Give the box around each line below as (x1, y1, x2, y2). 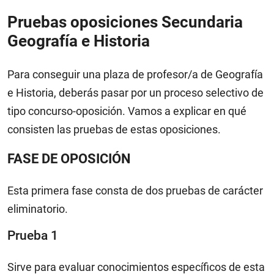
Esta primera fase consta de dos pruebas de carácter (7, 184, 263, 198)
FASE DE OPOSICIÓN (7, 151, 131, 167)
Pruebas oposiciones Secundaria (7, 13, 243, 32)
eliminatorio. (7, 202, 68, 216)
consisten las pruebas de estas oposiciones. (7, 123, 221, 136)
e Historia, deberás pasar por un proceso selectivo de (7, 86, 264, 100)
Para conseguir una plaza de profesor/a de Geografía (7, 68, 263, 81)
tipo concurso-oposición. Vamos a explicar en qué (7, 105, 246, 118)
